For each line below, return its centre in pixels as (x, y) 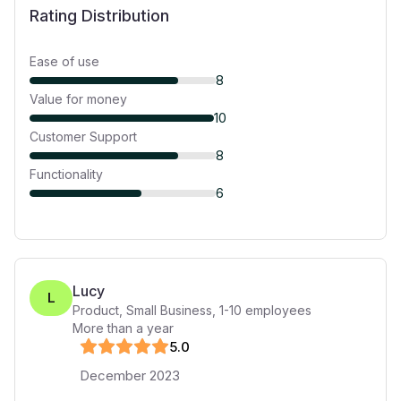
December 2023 (130, 375)
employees (277, 310)
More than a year (123, 328)
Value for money (78, 99)
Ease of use (64, 61)
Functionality (66, 174)
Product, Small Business (142, 310)
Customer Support (83, 137)
